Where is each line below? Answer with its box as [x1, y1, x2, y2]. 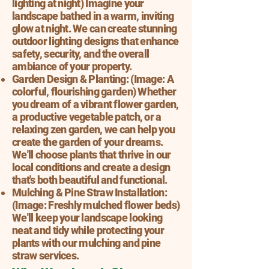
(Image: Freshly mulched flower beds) [12, 199, 180, 211]
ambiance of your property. [12, 60, 132, 73]
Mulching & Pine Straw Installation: [12, 186, 167, 199]
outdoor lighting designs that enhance [12, 35, 179, 47]
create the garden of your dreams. [12, 136, 163, 148]
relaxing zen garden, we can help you [12, 123, 175, 136]
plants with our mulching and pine [12, 237, 161, 249]
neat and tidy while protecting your [12, 224, 164, 237]
